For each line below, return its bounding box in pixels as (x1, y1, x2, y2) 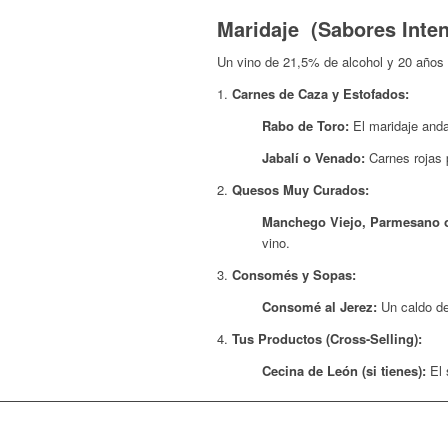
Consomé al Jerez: (262, 297, 377, 317)
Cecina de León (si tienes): (262, 361, 426, 381)
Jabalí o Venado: (262, 147, 365, 167)
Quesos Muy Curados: (232, 180, 369, 200)
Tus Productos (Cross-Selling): (232, 329, 422, 349)
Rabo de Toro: (262, 115, 349, 135)
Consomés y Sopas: (232, 265, 356, 285)
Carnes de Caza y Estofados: (232, 83, 409, 103)
